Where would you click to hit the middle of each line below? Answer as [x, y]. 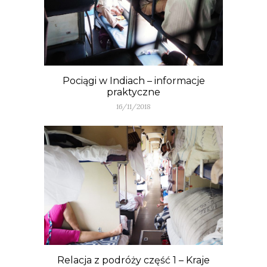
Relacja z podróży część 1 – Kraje [133, 260]
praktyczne [133, 92]
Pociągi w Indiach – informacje [133, 80]
